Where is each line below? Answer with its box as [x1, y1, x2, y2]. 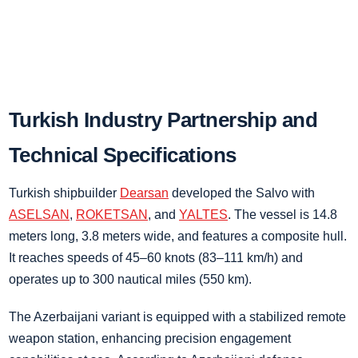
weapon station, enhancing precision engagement [9, 332, 291, 345]
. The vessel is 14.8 [228, 208, 337, 221]
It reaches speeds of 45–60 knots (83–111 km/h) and [9, 251, 303, 265]
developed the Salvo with [169, 186, 315, 200]
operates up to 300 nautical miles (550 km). [9, 272, 252, 286]
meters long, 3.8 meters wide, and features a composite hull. [9, 229, 347, 243]
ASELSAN [9, 208, 70, 221]
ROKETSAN [76, 208, 148, 221]
